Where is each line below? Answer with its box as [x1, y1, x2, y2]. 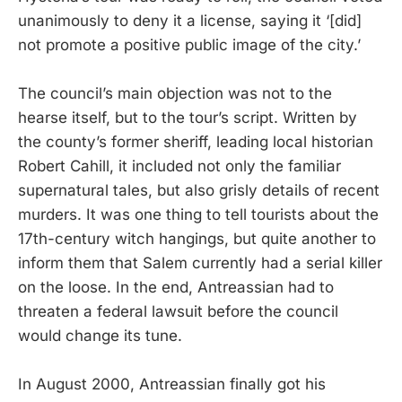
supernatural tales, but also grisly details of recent [18, 181, 380, 199]
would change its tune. [18, 327, 182, 345]
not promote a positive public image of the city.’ [18, 35, 361, 54]
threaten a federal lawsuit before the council [18, 302, 338, 320]
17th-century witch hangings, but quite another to [18, 230, 376, 248]
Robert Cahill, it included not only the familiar [18, 157, 341, 175]
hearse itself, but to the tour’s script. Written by [18, 109, 357, 127]
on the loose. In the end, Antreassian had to [18, 278, 334, 296]
